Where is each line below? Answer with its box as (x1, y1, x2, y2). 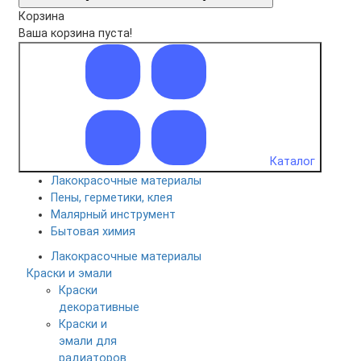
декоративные (59, 300, 139, 314)
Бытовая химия (51, 224, 135, 239)
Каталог (267, 154, 315, 168)
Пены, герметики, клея (51, 190, 172, 205)
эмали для (59, 334, 117, 348)
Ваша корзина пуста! (19, 26, 132, 40)
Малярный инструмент (51, 207, 176, 222)
